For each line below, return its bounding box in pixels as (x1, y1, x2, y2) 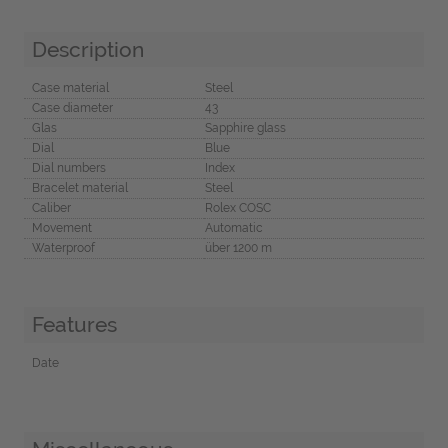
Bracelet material (31, 181, 128, 196)
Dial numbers (31, 161, 106, 176)
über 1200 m (204, 241, 272, 256)
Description (31, 36, 144, 62)
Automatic (204, 221, 263, 236)
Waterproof (31, 241, 95, 256)
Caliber (31, 201, 71, 216)
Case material (31, 81, 109, 96)
